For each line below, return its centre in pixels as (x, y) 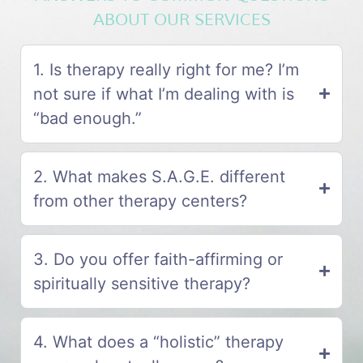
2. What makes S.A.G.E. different (159, 176)
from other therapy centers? (140, 201)
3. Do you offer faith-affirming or (158, 259)
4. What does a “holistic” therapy (158, 342)
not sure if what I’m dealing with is (164, 94)
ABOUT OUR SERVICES (181, 20)
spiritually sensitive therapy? (142, 283)
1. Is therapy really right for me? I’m (166, 69)
